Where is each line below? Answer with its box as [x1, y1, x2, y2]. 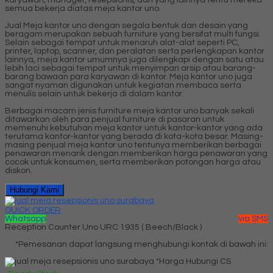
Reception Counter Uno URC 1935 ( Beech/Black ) [5, 222, 202, 232]
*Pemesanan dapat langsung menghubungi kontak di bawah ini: [15, 239, 268, 249]
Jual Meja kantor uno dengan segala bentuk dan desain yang [5, 21, 248, 30]
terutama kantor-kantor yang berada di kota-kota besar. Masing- [5, 132, 263, 141]
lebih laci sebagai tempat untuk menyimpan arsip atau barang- [5, 63, 256, 73]
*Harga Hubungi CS [154, 257, 231, 266]
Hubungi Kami [10, 185, 59, 194]
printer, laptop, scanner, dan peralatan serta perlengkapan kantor [5, 46, 264, 55]
